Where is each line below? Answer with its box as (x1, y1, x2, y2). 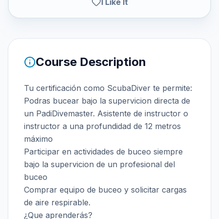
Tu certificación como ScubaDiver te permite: (24, 83, 192, 93)
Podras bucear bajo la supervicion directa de (24, 96, 190, 106)
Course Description (36, 55, 146, 69)
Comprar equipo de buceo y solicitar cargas (24, 185, 187, 195)
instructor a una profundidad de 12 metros (24, 121, 181, 131)
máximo (24, 134, 53, 144)
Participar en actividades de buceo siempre (24, 147, 183, 156)
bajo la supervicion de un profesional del (24, 159, 175, 169)
